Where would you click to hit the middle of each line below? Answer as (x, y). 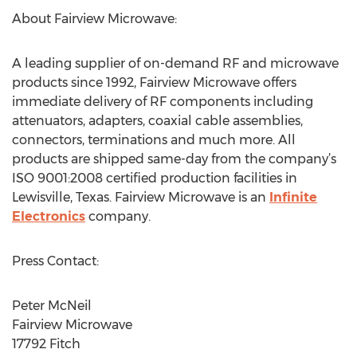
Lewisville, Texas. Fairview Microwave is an (141, 197)
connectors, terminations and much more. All (154, 140)
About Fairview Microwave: (94, 19)
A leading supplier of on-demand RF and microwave (175, 63)
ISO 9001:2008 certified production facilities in (155, 178)
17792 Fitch (46, 344)
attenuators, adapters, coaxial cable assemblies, (157, 121)
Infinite (293, 197)
